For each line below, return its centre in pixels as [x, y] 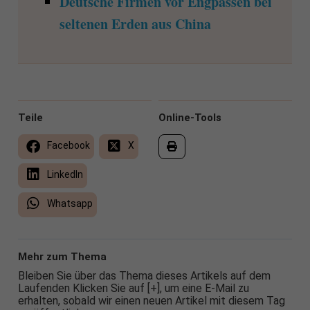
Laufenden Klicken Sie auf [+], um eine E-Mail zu [133, 289]
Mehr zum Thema [62, 257]
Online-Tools [190, 118]
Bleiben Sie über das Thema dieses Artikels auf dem [144, 276]
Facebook [67, 146]
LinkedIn [64, 175]
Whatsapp [69, 204]
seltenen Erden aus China [135, 24]
